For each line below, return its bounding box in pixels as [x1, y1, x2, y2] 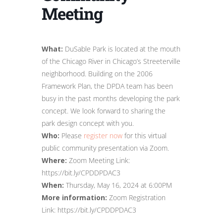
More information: [42, 193, 107, 203]
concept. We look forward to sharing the [42, 106, 166, 116]
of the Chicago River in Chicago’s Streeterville [42, 56, 180, 66]
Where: [42, 156, 67, 166]
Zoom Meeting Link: [67, 156, 130, 166]
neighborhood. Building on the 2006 [42, 69, 153, 79]
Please [59, 131, 84, 141]
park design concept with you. [42, 118, 134, 128]
